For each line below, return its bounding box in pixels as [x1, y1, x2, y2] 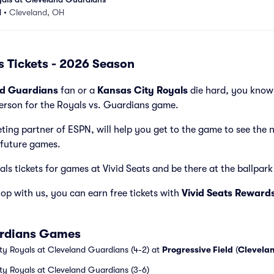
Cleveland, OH [9, 7, 64, 17]
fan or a [58, 85, 97, 96]
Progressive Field [162, 245, 233, 254]
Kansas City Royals [97, 85, 188, 96]
